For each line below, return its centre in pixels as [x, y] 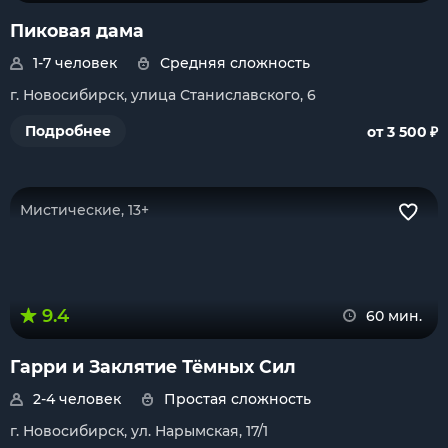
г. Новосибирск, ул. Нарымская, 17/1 [139, 431]
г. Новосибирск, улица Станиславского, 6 [163, 95]
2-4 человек [77, 399]
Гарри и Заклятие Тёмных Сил [153, 366]
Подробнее [68, 131]
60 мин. [394, 316]
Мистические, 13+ [84, 210]
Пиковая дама [77, 30]
